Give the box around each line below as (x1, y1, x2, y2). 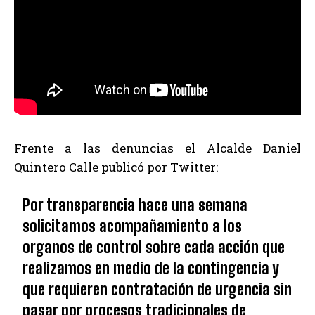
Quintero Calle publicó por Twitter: (14, 158, 218, 175)
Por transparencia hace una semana (22, 195, 248, 214)
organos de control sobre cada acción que (22, 237, 285, 257)
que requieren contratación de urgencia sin (22, 279, 292, 299)
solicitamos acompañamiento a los (22, 216, 243, 236)
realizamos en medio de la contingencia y (22, 258, 280, 278)
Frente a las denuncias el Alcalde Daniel (14, 139, 301, 156)
